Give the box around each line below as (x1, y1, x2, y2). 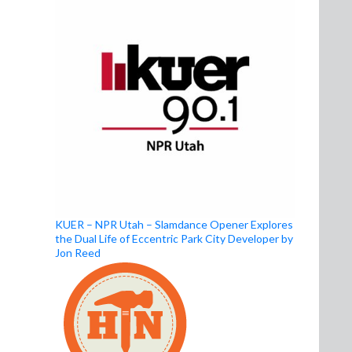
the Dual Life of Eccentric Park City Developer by (55, 232, 293, 246)
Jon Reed (55, 246, 101, 260)
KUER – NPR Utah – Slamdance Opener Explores (55, 218, 293, 232)
